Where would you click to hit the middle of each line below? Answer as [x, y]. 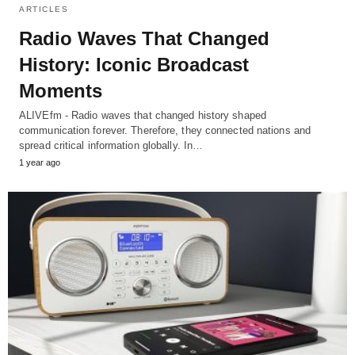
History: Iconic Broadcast [134, 64]
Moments [61, 90]
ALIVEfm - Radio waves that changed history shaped [143, 115]
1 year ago [40, 162]
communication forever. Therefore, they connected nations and [165, 130]
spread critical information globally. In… [111, 145]
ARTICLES [44, 9]
